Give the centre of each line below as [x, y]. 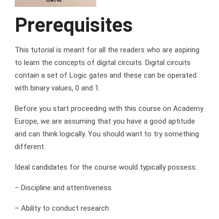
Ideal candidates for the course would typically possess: [106, 167]
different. [30, 146]
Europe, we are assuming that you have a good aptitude [105, 121]
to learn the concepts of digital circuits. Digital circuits [103, 62]
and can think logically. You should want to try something [107, 134]
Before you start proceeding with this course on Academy [109, 108]
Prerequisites [74, 25]
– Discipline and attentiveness [63, 187]
